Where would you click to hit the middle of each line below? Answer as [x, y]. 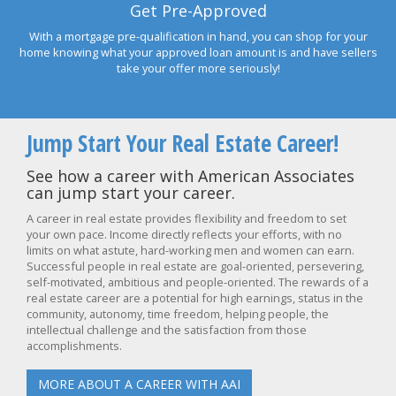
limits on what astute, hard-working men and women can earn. [190, 250]
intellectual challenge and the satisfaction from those [167, 330]
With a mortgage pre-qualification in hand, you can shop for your [198, 36]
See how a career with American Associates [190, 176]
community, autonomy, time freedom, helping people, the [178, 314]
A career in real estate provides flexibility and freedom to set [187, 218]
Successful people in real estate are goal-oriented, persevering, [195, 266]
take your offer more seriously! [198, 68]
